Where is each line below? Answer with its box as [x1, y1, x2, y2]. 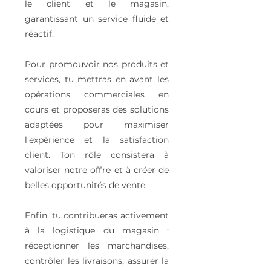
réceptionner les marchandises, [25, 240, 169, 251]
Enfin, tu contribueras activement [25, 210, 169, 221]
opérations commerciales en [25, 89, 169, 100]
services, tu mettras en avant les [25, 74, 169, 85]
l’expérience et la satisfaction [25, 134, 169, 145]
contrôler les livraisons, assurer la [25, 255, 169, 266]
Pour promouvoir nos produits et [25, 59, 169, 70]
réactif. [25, 28, 54, 39]
